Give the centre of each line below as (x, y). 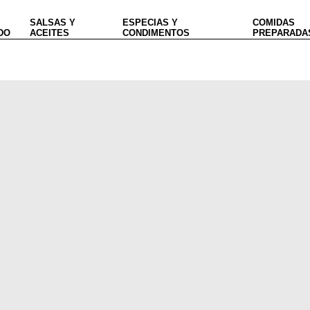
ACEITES (49, 33)
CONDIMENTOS (156, 33)
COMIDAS (274, 22)
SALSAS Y (53, 22)
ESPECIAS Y (150, 22)
